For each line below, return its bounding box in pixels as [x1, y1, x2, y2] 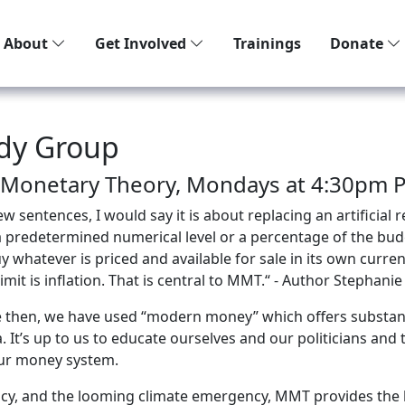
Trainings [233, 33, 301, 53]
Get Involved [95, 33, 190, 53]
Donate [330, 33, 387, 53]
